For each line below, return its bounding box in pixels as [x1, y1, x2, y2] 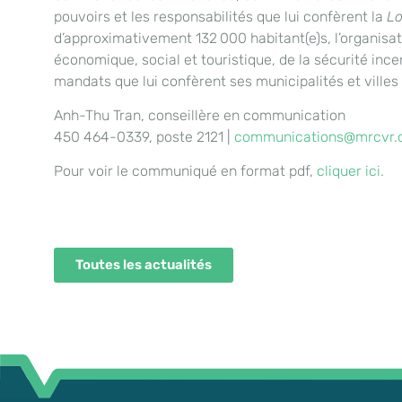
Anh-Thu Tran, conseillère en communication [54, 106, 345, 124]
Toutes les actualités [75, 257, 212, 274]
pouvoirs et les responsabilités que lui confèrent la [54, 7, 387, 25]
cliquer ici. [313, 162, 384, 180]
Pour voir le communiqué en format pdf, [54, 162, 313, 180]
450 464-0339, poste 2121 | [54, 127, 234, 145]
